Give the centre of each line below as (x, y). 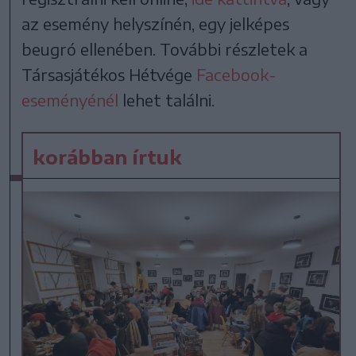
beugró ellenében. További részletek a (165, 49)
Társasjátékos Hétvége (109, 75)
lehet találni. (167, 100)
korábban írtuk (108, 157)
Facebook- (237, 75)
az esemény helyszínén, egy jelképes (156, 24)
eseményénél (70, 100)
